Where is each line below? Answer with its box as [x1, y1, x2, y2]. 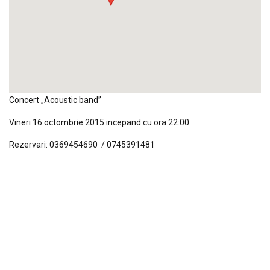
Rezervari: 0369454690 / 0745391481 [9, 140, 155, 150]
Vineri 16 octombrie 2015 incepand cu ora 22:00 [9, 118, 189, 128]
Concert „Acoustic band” [9, 95, 101, 105]
